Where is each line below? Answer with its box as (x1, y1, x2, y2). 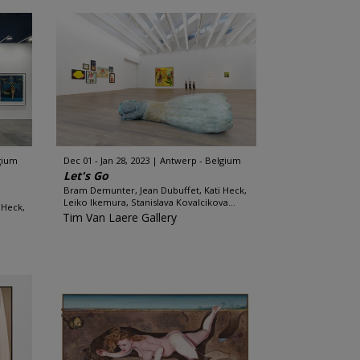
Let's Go (63, 168, 108, 183)
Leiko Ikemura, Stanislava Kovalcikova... (63, 196, 235, 208)
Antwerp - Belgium (159, 154, 241, 166)
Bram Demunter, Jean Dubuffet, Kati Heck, (63, 184, 247, 196)
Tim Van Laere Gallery (62, 210, 177, 225)
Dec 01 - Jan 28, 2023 (63, 154, 149, 166)
